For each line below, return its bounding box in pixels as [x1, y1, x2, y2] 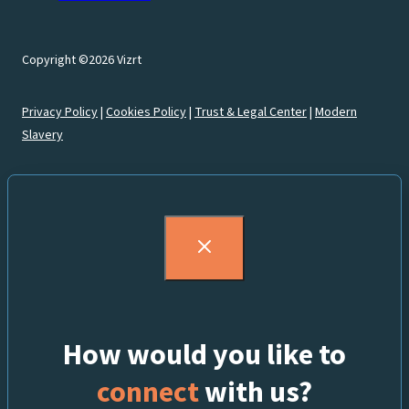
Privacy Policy [22, 103, 98, 122]
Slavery [22, 126, 63, 145]
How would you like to [63, 336, 346, 373]
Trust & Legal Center [194, 103, 307, 122]
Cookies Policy [106, 103, 186, 122]
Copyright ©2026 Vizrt [22, 51, 142, 70]
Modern [315, 103, 357, 122]
